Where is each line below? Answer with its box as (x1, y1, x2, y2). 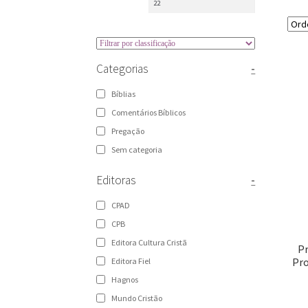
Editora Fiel (111, 256, 151, 267)
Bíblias (111, 89, 136, 100)
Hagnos (111, 274, 139, 285)
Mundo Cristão (111, 293, 163, 304)
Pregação (111, 126, 145, 137)
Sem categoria (111, 144, 163, 155)
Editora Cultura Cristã (111, 237, 188, 248)
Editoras (96, 173, 137, 188)
